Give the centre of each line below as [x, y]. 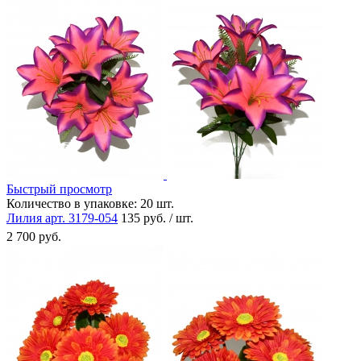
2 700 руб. [34, 236]
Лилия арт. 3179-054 [62, 218]
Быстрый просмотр [59, 189]
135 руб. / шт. [157, 218]
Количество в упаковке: [72, 203]
